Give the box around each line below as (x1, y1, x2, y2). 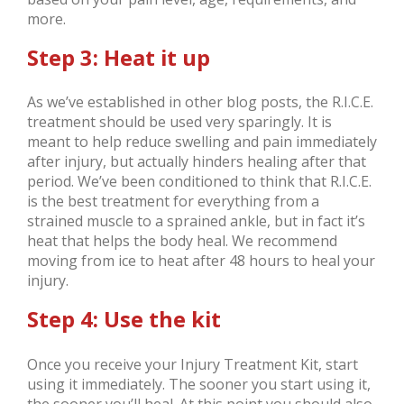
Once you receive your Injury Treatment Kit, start (27, 353, 358, 374)
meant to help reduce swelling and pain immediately (27, 132, 377, 152)
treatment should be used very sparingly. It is (27, 112, 332, 133)
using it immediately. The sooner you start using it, (27, 373, 371, 394)
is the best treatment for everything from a (27, 191, 319, 212)
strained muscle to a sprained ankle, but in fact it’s (27, 211, 365, 232)
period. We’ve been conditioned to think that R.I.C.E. (27, 171, 372, 192)
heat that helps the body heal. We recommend (27, 231, 337, 252)
